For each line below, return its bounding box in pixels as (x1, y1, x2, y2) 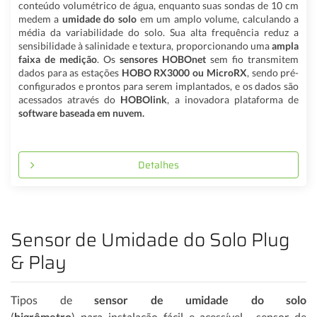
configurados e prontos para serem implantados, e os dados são (18, 79, 299, 92)
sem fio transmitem (206, 52, 299, 65)
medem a (18, 12, 62, 25)
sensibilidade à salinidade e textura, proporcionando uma (18, 39, 272, 52)
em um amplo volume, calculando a (136, 12, 299, 25)
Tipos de (11, 292, 94, 306)
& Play (11, 248, 67, 278)
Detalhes (138, 157, 179, 173)
